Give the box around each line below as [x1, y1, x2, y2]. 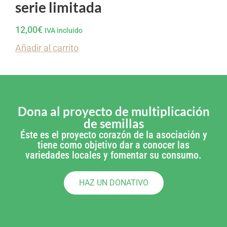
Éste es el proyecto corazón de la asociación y [20, 129, 207, 141]
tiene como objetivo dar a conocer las [37, 139, 190, 152]
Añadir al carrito [15, 43, 79, 54]
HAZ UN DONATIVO [79, 178, 148, 188]
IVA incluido [45, 26, 83, 35]
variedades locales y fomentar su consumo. [25, 149, 202, 162]
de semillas [83, 116, 144, 131]
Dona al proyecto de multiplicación [17, 104, 210, 119]
